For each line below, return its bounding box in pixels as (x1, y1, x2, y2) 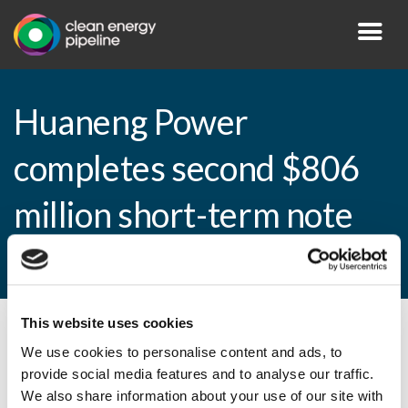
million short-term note (14, 194, 353, 236)
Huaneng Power (14, 101, 250, 143)
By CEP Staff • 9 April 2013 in (14, 332, 203, 351)
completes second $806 (14, 148, 361, 189)
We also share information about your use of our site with (21, 387, 383, 403)
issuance (14, 240, 139, 282)
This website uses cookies (21, 315, 194, 331)
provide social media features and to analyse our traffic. (21, 365, 374, 382)
